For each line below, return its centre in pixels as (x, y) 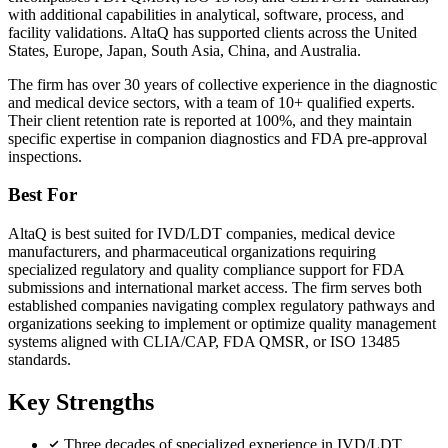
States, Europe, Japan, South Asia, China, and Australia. (184, 50)
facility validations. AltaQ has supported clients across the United (212, 32)
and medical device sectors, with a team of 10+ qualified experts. (211, 102)
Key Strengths (81, 401)
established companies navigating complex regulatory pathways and (221, 306)
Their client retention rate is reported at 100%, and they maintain (210, 120)
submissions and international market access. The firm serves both (215, 288)
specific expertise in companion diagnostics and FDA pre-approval (217, 138)
